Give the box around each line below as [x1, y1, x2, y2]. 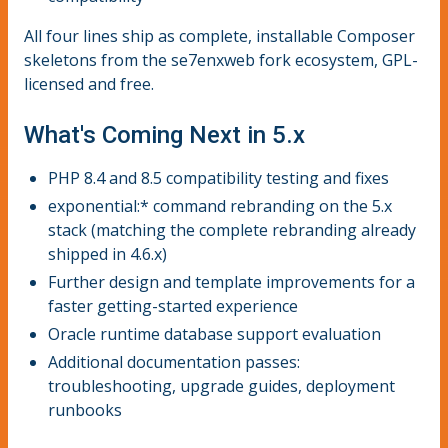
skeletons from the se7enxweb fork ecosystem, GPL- [24, 49, 418, 72]
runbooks [48, 399, 122, 422]
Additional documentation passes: [48, 351, 300, 374]
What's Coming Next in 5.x [24, 121, 305, 150]
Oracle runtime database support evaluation [48, 323, 381, 346]
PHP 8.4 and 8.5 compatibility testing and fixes [48, 167, 389, 190]
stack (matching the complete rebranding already [48, 219, 416, 242]
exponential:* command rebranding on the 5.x [48, 195, 392, 218]
